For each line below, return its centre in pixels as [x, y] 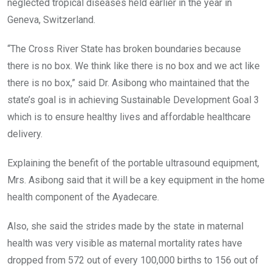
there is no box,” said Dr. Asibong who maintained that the [128, 83]
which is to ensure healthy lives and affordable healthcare [129, 117]
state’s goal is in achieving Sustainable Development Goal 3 [133, 100]
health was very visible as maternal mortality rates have [125, 243]
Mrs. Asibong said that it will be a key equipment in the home [136, 180]
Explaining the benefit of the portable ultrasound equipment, [133, 163]
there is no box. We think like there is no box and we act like [134, 66]
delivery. [25, 134]
